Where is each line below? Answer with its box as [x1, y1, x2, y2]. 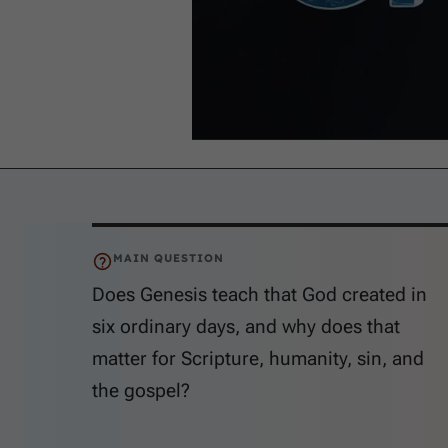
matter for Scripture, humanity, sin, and [92, 346, 424, 370]
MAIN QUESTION [113, 250, 224, 265]
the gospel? [92, 378, 190, 402]
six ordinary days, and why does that [92, 314, 400, 338]
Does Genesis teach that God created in [92, 282, 427, 306]
